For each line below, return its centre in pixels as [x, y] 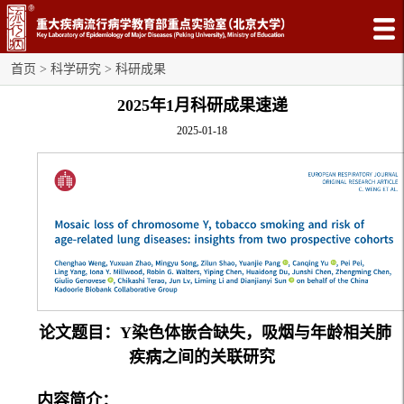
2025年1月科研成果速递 [202, 106]
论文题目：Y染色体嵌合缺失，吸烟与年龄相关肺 [215, 332]
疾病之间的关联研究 [202, 357]
